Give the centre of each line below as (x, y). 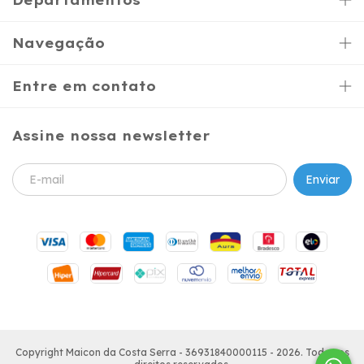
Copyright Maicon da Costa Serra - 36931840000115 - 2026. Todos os (182, 353)
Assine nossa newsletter (111, 136)
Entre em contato (84, 87)
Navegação (58, 43)
